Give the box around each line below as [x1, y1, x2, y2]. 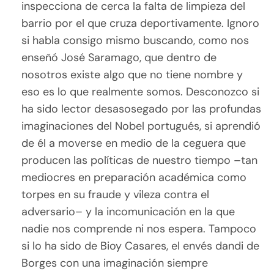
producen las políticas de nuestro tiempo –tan [21, 153, 258, 168]
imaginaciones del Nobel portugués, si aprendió [21, 119, 261, 134]
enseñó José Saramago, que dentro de [21, 50, 217, 65]
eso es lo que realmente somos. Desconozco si [21, 84, 260, 100]
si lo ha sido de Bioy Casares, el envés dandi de [21, 239, 260, 254]
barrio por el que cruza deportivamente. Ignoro [21, 16, 260, 31]
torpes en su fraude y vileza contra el [21, 187, 210, 202]
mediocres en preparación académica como [21, 170, 247, 185]
